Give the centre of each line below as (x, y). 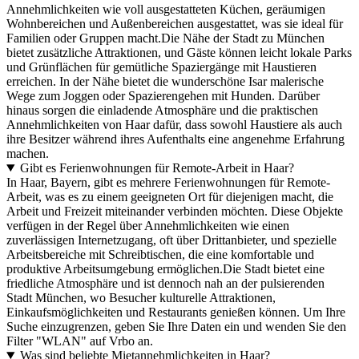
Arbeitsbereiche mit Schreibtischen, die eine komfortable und (160, 254)
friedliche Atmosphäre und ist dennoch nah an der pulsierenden (165, 283)
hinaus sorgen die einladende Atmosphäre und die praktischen (162, 110)
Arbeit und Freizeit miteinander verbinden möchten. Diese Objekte (175, 211)
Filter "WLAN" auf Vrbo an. (80, 341)
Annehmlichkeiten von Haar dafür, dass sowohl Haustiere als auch (174, 124)
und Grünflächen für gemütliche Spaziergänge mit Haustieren (161, 67)
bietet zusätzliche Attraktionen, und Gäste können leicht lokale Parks (179, 52)
